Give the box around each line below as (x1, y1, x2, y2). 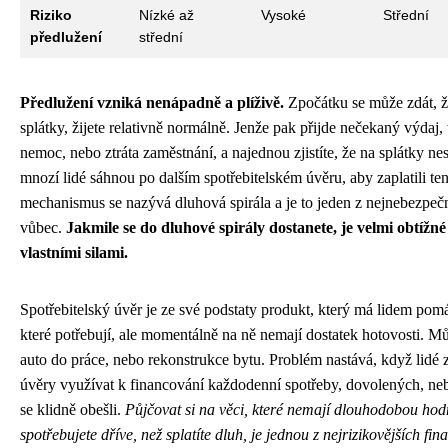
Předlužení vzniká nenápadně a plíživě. (20, 93, 284, 111)
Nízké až (139, 6, 194, 23)
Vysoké (261, 6, 306, 23)
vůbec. (20, 218, 66, 236)
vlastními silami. (20, 243, 128, 261)
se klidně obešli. (20, 400, 125, 418)
